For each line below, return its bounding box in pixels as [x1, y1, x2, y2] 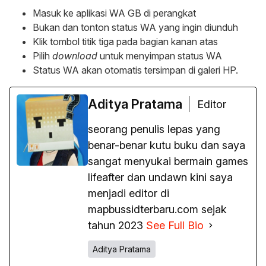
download [52, 50, 97, 62]
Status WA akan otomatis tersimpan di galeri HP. [33, 64, 238, 77]
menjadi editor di [88, 187, 169, 200]
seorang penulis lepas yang [88, 123, 220, 136]
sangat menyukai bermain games [88, 155, 248, 168]
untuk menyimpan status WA [97, 50, 222, 62]
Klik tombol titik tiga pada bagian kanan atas [33, 36, 218, 48]
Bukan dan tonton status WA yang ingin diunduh [33, 21, 238, 34]
